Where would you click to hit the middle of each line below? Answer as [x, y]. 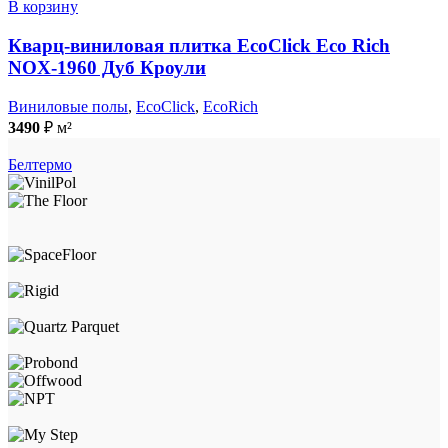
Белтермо [40, 164]
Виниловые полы [68, 106]
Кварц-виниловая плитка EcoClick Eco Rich [199, 46]
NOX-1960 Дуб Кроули [107, 68]
